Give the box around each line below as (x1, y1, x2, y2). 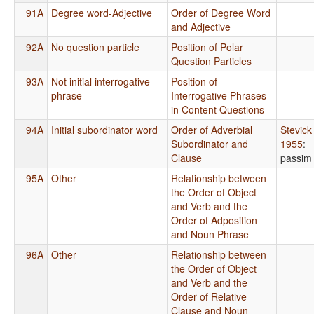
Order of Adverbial (171, 122, 252, 137)
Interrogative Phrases (171, 88, 266, 102)
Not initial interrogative (51, 74, 150, 88)
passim (280, 150, 312, 165)
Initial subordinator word (51, 122, 158, 137)
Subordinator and (171, 136, 248, 151)
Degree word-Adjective (51, 5, 152, 20)
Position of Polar (171, 39, 243, 54)
